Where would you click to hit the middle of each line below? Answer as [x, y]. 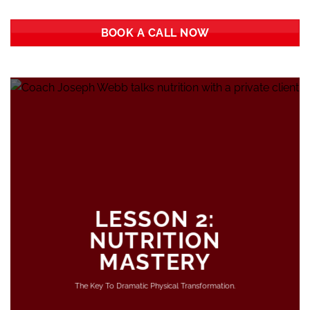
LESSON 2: [155, 219]
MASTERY [155, 262]
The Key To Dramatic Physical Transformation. [155, 286]
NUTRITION [155, 240]
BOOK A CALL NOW [155, 33]
